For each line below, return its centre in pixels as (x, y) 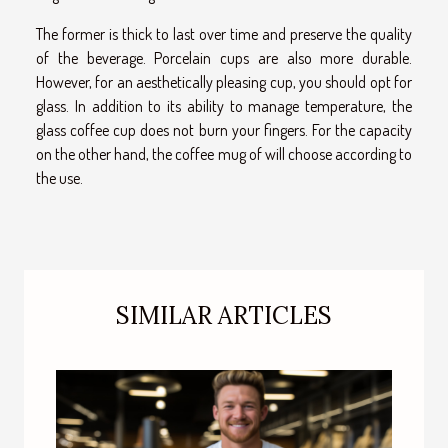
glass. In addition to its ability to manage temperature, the (224, 106)
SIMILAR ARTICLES (224, 315)
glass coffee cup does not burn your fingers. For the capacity (224, 130)
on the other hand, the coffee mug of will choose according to (224, 154)
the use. (59, 178)
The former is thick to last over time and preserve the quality (224, 34)
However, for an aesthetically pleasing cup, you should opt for (224, 82)
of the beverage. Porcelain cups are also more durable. (224, 58)
